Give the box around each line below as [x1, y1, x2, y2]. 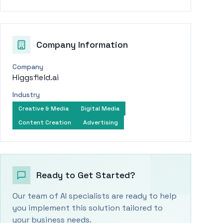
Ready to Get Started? [36, 169, 135, 181]
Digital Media [81, 105, 119, 112]
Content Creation [18, 118, 71, 126]
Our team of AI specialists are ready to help [12, 191, 177, 201]
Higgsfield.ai [12, 72, 59, 83]
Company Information [36, 39, 128, 50]
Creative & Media [18, 105, 69, 112]
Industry [12, 90, 40, 99]
